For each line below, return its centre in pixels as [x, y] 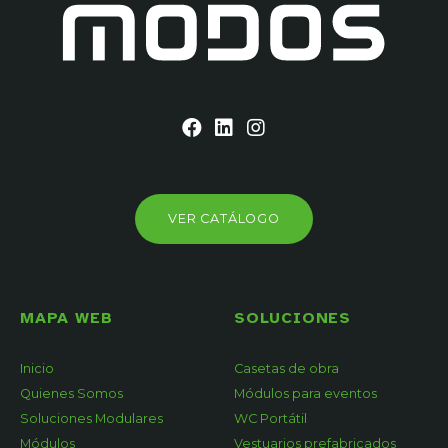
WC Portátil [270, 419]
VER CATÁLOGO [224, 219]
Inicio [37, 369]
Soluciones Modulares [91, 419]
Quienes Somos [71, 394]
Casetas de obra [286, 369]
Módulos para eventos [305, 394]
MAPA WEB [66, 318]
